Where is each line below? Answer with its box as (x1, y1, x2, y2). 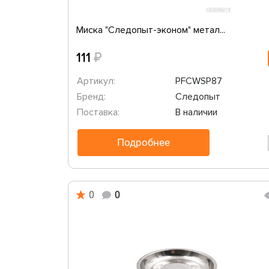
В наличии (175, 106, 217, 118)
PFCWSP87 (175, 75, 222, 87)
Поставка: (76, 106, 119, 118)
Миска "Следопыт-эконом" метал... (76, 24, 225, 36)
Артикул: (76, 75, 115, 87)
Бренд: (76, 91, 106, 103)
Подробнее (116, 136, 170, 148)
